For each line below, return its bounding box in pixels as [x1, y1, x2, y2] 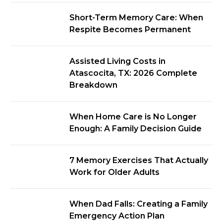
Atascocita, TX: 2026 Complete [69, 68, 197, 78]
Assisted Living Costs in [69, 56, 166, 66]
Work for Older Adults [69, 167, 160, 177]
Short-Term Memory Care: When [69, 13, 203, 22]
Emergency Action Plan [69, 211, 165, 221]
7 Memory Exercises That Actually [69, 156, 208, 165]
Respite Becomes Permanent [69, 25, 191, 34]
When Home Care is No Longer [69, 112, 197, 121]
